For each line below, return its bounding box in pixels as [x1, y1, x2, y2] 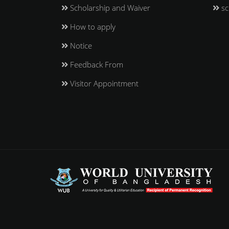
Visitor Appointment [67, 78, 139, 88]
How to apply [67, 21, 116, 32]
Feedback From [67, 59, 123, 70]
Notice [67, 40, 92, 51]
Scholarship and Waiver [67, 3, 150, 13]
